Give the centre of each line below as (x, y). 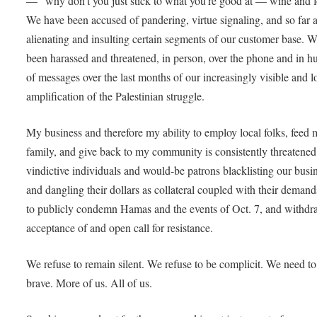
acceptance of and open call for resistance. (122, 227)
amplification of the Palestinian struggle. (116, 96)
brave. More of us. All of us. (91, 282)
